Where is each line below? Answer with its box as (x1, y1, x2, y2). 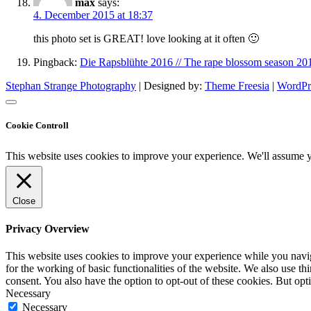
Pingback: (33, 56, 80, 68)
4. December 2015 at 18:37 (33, 8, 153, 21)
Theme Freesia (205, 79, 269, 92)
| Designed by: (136, 79, 205, 92)
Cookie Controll (6, 119, 69, 131)
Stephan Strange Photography (6, 79, 136, 92)
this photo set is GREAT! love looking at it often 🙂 (33, 32, 259, 44)
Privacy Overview (6, 223, 90, 235)
